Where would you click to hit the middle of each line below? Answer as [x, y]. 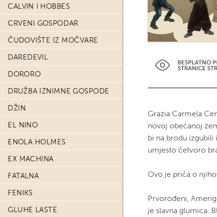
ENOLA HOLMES [37, 142]
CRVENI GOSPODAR [43, 23]
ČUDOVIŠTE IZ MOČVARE [53, 40]
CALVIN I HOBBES [39, 6]
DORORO [24, 74]
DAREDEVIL [28, 57]
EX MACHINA [31, 159]
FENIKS [20, 193]
